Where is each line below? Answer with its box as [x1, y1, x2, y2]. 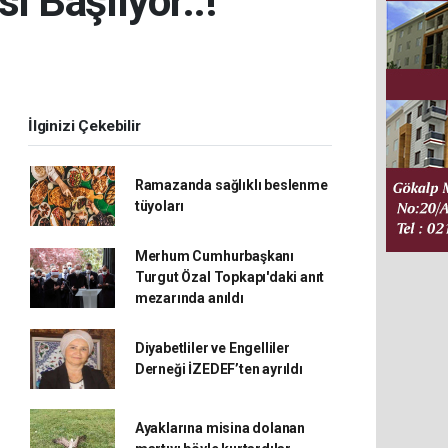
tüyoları [134, 198, 185, 214]
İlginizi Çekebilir [28, 117, 141, 135]
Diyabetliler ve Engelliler [134, 340, 290, 356]
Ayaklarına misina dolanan [134, 420, 306, 436]
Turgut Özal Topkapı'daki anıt [134, 269, 325, 285]
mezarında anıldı [134, 290, 244, 306]
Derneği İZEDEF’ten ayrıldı [134, 361, 303, 377]
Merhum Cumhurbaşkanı [134, 248, 294, 264]
